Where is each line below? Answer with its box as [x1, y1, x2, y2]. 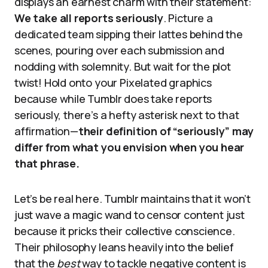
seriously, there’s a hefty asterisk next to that [14, 108, 239, 122]
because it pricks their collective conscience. [14, 224, 235, 238]
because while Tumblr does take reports [14, 92, 212, 106]
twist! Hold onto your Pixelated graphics [14, 75, 212, 90]
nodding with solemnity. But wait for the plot [14, 59, 231, 74]
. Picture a [163, 11, 213, 25]
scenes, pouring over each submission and [14, 43, 224, 57]
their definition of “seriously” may [78, 124, 254, 138]
